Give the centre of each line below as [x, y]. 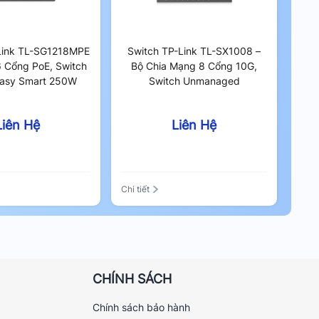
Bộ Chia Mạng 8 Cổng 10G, [194, 66]
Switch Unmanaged [194, 81]
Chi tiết [136, 189]
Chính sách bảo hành [142, 307]
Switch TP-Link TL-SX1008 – [194, 51]
